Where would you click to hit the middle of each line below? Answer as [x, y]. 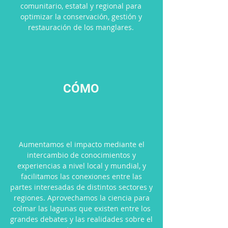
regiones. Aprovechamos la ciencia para [81, 198]
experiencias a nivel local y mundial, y [81, 166]
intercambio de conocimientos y [81, 155]
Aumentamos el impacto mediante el [81, 144]
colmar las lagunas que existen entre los [81, 208]
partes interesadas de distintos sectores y [81, 187]
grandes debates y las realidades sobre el [81, 219]
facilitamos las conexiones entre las [81, 176]
